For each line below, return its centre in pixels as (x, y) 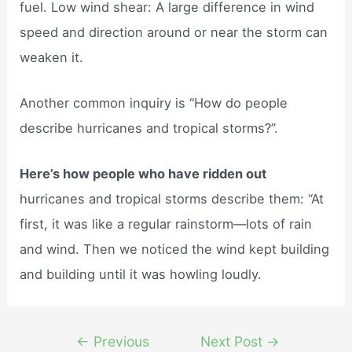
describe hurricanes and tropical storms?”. (149, 128)
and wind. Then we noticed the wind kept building (175, 249)
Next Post (234, 342)
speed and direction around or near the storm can (174, 32)
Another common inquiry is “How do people (154, 103)
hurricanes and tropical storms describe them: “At (172, 199)
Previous (120, 342)
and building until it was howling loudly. (141, 275)
